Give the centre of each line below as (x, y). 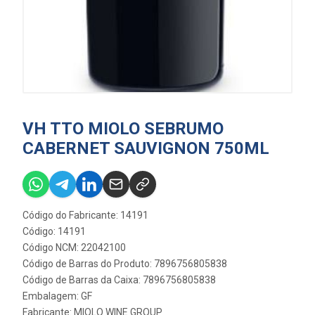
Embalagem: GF (57, 296)
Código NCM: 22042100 (74, 247)
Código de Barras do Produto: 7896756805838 (125, 263)
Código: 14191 (54, 231)
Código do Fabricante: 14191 (85, 215)
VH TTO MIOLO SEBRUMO (123, 128)
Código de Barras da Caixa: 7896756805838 (119, 279)
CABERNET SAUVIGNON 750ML (146, 148)
